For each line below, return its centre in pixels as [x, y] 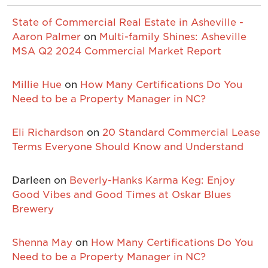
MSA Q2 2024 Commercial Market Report [117, 51]
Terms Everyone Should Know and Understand [128, 147]
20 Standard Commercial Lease [181, 133]
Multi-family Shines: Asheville [173, 37]
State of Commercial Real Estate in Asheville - [128, 22]
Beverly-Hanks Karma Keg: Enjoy [152, 180]
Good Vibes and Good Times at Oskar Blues [121, 195]
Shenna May [42, 243]
